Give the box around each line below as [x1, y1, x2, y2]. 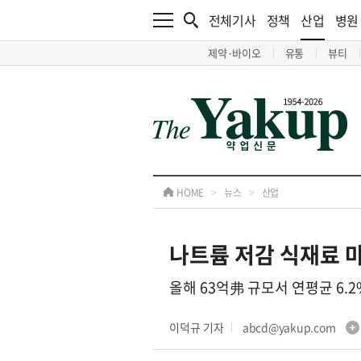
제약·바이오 [208, 45, 261, 60]
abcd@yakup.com [242, 319, 338, 335]
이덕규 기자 [169, 319, 224, 335]
